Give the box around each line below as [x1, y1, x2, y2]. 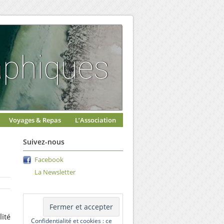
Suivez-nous [23, 137, 64, 146]
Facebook [34, 155, 63, 164]
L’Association [75, 115, 116, 124]
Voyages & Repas [9, 115, 61, 124]
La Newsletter [34, 167, 75, 176]
